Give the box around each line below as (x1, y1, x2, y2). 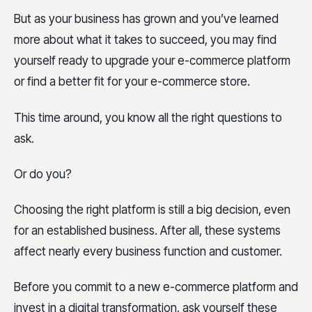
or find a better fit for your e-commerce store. (14, 75, 250, 89)
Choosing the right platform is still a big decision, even (14, 203, 290, 217)
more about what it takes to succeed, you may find (14, 33, 276, 47)
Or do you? (14, 166, 72, 181)
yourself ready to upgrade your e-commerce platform (14, 54, 290, 68)
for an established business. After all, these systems (14, 224, 281, 237)
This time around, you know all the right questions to (14, 110, 282, 125)
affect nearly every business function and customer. (14, 244, 282, 258)
